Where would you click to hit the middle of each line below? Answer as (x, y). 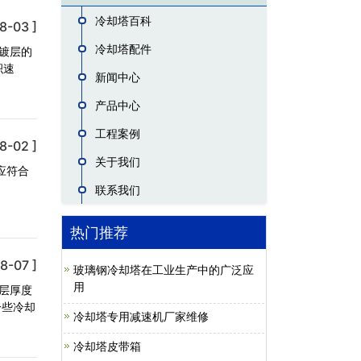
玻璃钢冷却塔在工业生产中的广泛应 (164, 270)
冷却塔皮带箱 (107, 346)
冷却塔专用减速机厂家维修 (141, 316)
